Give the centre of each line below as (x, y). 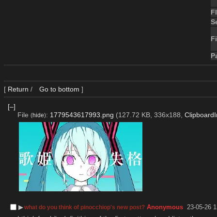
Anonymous (165, 207)
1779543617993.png (82, 115)
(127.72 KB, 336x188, (150, 115)
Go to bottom (58, 89)
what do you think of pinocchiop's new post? (85, 207)
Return (18, 89)
